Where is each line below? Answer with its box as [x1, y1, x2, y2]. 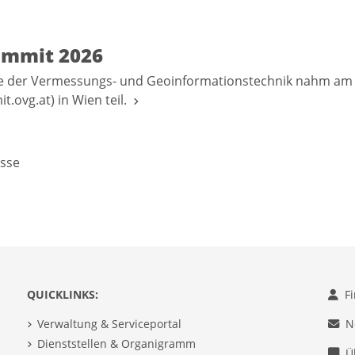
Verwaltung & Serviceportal [36, 316, 181, 332]
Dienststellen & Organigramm [36, 335, 196, 351]
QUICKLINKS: [27, 287, 98, 303]
